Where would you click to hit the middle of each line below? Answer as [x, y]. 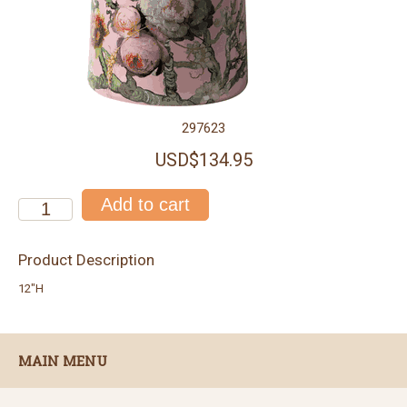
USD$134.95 [203, 160]
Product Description [86, 260]
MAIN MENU [63, 361]
